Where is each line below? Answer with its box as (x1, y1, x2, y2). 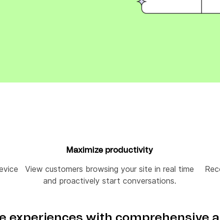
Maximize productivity (66, 146, 153, 154)
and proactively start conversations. (43, 176, 176, 186)
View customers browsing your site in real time (25, 164, 194, 174)
